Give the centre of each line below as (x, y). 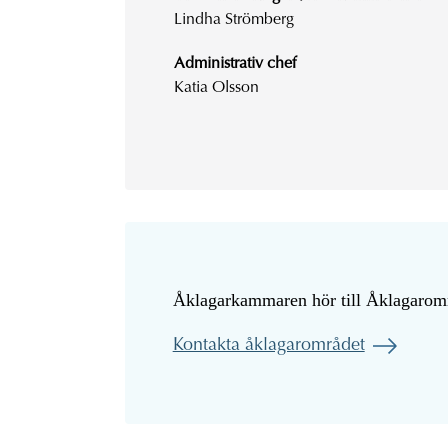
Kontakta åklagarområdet (268, 345)
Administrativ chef (234, 63)
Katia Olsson (216, 87)
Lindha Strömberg (233, 19)
